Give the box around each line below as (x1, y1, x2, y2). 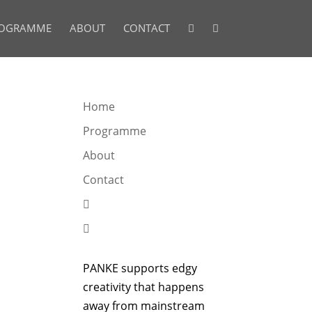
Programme (83, 123, 147, 139)
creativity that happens (83, 279, 205, 295)
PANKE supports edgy (83, 260, 198, 276)
